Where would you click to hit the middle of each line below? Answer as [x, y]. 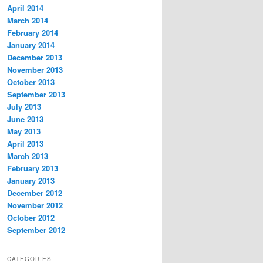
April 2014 [25, 8]
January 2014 [31, 45]
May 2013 [24, 131]
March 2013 [28, 156]
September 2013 [36, 94]
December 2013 [35, 57]
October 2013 [31, 82]
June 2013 [25, 119]
